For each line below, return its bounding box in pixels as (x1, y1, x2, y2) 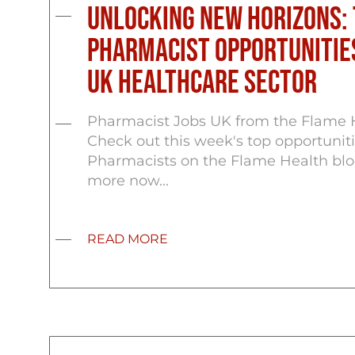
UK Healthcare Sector (86, 64, 317, 102)
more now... (86, 172, 169, 189)
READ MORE (86, 231, 168, 246)
